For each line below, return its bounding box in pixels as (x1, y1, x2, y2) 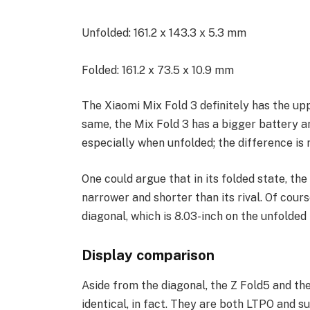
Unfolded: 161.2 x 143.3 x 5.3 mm (81, 26, 246, 39)
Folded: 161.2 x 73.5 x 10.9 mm (81, 63, 234, 77)
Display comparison (81, 246, 215, 264)
